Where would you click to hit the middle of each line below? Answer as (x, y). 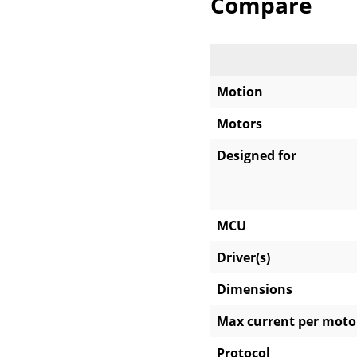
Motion (240, 92)
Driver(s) (243, 258)
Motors (239, 124)
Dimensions (255, 290)
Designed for (257, 156)
